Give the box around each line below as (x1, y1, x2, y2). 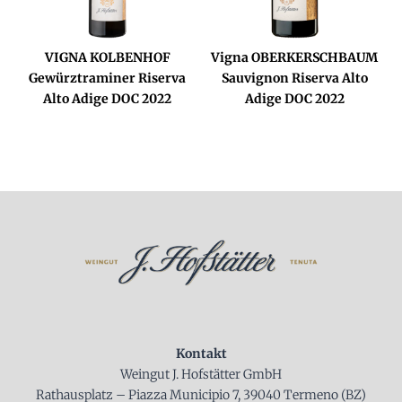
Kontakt (175, 345, 227, 363)
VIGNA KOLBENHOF (44, 48, 170, 66)
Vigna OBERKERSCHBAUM (211, 48, 379, 66)
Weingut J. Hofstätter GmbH (120, 366, 282, 383)
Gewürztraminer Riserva (29, 69, 187, 86)
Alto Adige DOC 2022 (43, 90, 172, 107)
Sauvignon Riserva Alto (221, 69, 368, 86)
